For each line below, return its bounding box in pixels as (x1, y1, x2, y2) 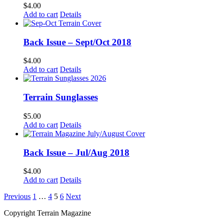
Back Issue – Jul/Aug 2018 (23, 147, 129, 158)
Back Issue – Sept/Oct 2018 (23, 36, 131, 47)
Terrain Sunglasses (23, 92, 98, 103)
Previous (4, 192, 31, 201)
